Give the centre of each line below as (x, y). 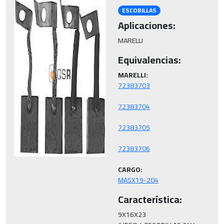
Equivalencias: (149, 60)
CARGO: (130, 170)
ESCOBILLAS (139, 10)
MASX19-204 (138, 180)
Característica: (150, 199)
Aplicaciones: (147, 25)
